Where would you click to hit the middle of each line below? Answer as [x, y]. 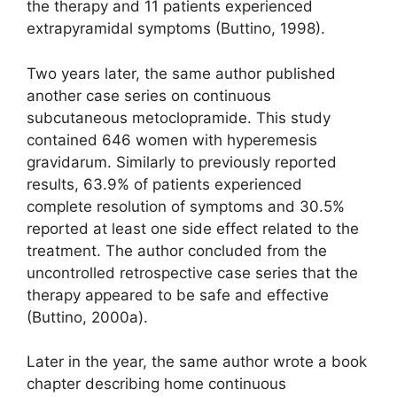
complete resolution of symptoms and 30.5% [186, 206]
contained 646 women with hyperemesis [172, 140]
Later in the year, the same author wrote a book [197, 362]
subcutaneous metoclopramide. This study [179, 117]
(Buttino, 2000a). [87, 317]
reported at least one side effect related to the [193, 228]
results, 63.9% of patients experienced [164, 184]
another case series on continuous [149, 95]
